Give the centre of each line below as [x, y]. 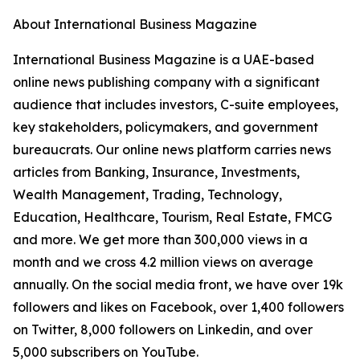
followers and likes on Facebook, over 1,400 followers [178, 307]
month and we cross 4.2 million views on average [163, 262]
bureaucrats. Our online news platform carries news [172, 150]
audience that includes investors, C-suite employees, [176, 105]
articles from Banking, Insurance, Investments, [156, 172]
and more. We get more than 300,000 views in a [160, 240]
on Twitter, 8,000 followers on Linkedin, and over [163, 330]
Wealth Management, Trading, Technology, [147, 195]
